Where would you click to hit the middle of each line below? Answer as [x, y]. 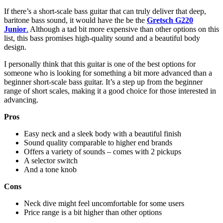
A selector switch [51, 161]
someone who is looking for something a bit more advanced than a [108, 73]
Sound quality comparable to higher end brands [98, 143]
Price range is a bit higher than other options [93, 213]
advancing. [21, 100]
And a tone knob [50, 170]
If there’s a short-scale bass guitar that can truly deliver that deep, [105, 11]
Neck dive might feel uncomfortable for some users [104, 204]
